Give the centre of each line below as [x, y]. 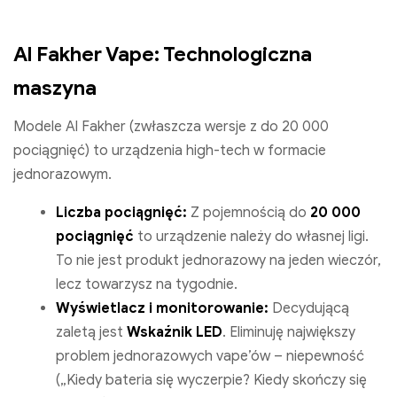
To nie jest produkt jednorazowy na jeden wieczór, [218, 260]
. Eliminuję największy [289, 332]
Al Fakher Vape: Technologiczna [163, 54]
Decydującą [309, 308]
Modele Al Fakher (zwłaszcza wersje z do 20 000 [171, 126]
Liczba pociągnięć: [121, 212]
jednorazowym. [62, 174]
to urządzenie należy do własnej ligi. [251, 236]
